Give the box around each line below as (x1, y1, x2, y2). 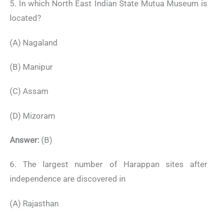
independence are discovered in (10, 174, 125, 184)
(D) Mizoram (10, 110, 55, 121)
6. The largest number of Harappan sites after (10, 159, 207, 170)
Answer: (10, 135, 39, 145)
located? (10, 13, 41, 23)
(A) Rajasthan (10, 198, 59, 208)
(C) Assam (10, 86, 48, 96)
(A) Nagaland (10, 37, 58, 47)
